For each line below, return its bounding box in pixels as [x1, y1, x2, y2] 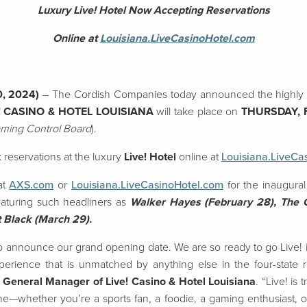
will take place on [153, 105, 242, 119]
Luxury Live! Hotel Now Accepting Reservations [37, 3, 270, 17]
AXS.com [9, 178, 54, 192]
